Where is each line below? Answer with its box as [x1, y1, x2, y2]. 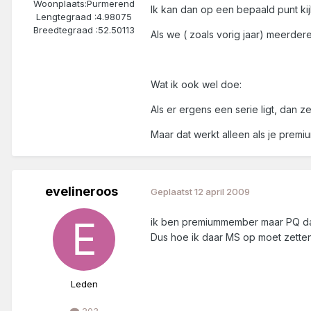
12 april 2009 [194, 186, 250, 198]
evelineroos [44, 183, 118, 199]
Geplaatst [151, 186, 194, 198]
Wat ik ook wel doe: [151, 78, 242, 90]
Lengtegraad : [36, 10, 96, 22]
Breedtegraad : [33, 24, 98, 35]
